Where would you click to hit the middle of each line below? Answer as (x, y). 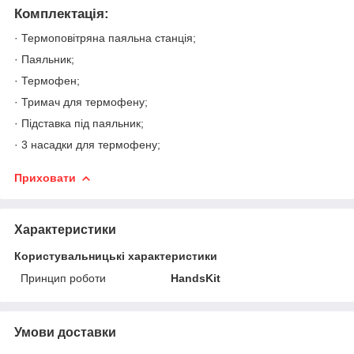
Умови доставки (65, 332)
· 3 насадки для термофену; (87, 144)
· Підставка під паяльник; (79, 123)
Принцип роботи (63, 278)
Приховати (45, 177)
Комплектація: (62, 14)
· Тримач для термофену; (81, 102)
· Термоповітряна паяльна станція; (105, 38)
